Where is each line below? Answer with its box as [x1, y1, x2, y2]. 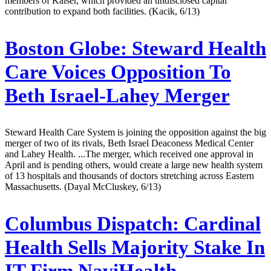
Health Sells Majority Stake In [5, 237, 265, 259]
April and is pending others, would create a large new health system [5, 160, 263, 171]
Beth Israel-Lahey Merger [5, 84, 230, 106]
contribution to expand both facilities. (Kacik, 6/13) [5, 5, 200, 16]
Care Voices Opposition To [5, 60, 231, 83]
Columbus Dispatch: [5, 213, 179, 235]
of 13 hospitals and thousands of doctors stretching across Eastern [5, 171, 254, 181]
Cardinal [179, 213, 261, 235]
